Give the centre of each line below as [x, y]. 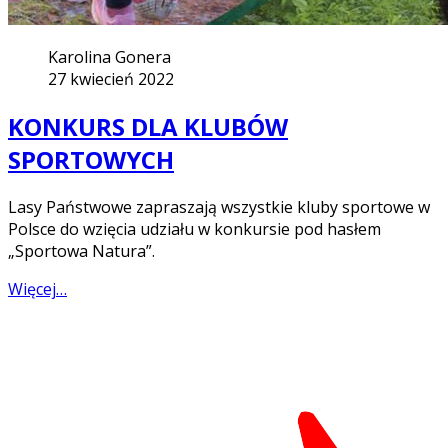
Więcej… [37, 288]
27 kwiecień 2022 [111, 79]
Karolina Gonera [109, 57]
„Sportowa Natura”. [81, 250]
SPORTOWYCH [91, 159]
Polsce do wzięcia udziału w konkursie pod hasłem [194, 228]
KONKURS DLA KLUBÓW [148, 126]
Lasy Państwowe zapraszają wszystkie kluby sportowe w [219, 206]
